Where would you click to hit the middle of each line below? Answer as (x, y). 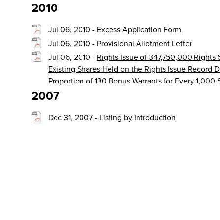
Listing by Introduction (137, 118)
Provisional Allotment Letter (144, 43)
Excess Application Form (139, 30)
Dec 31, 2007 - (74, 118)
